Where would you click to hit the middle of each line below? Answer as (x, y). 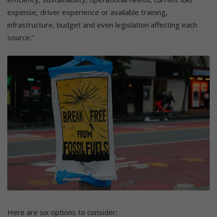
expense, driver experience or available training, (87, 12)
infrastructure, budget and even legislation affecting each (102, 24)
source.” (21, 37)
